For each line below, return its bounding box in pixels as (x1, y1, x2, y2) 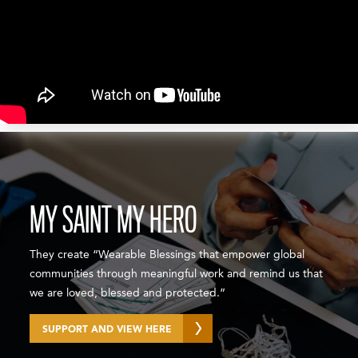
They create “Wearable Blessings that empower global (30, 249, 305, 261)
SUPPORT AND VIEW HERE (42, 324, 173, 335)
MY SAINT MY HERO (30, 200, 197, 241)
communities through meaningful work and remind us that (30, 268, 324, 280)
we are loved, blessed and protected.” (30, 287, 226, 299)
